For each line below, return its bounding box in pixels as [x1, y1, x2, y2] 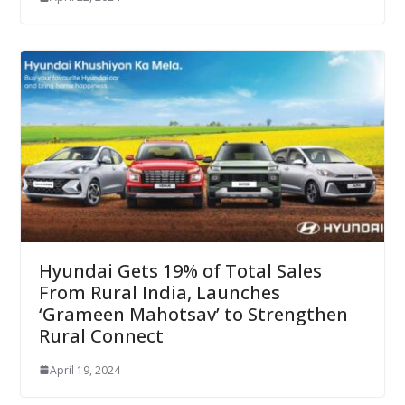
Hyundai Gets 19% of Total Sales [38, 258, 322, 283]
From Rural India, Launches [38, 279, 280, 305]
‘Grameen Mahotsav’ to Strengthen [38, 301, 348, 326]
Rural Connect [38, 323, 164, 348]
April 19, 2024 [49, 362, 120, 378]
